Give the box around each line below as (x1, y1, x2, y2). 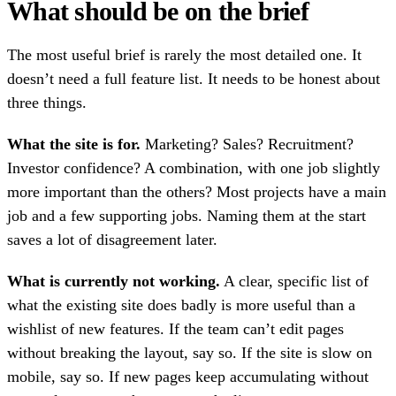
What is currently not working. (7, 272, 220, 291)
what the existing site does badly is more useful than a (7, 296, 355, 315)
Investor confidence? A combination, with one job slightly (7, 159, 380, 178)
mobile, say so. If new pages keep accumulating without (7, 368, 369, 386)
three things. (7, 94, 87, 112)
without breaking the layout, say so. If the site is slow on (7, 344, 372, 362)
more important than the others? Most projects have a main (7, 183, 386, 202)
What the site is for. (7, 135, 141, 154)
